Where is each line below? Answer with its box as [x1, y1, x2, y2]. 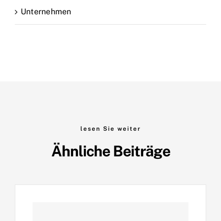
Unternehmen [21, 6, 72, 16]
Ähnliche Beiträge [51, 142, 170, 160]
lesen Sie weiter [80, 125, 141, 132]
